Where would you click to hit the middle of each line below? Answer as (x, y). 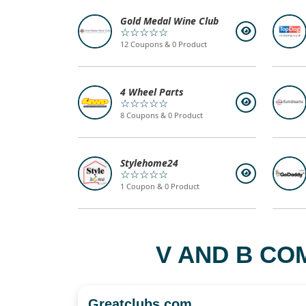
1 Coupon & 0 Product (160, 186)
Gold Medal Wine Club (170, 21)
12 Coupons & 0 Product (164, 44)
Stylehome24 (150, 163)
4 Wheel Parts (152, 92)
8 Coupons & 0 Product (162, 115)
